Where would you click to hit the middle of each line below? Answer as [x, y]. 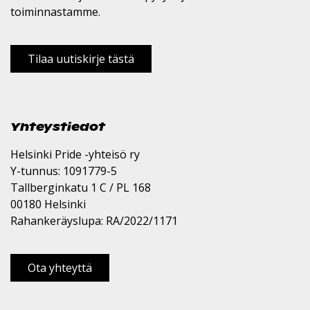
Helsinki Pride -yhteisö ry [75, 154]
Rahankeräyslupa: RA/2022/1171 [94, 221]
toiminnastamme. [55, 12]
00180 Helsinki [48, 204]
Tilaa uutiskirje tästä [81, 59]
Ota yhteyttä [60, 268]
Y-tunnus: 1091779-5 [64, 171]
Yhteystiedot [58, 126]
